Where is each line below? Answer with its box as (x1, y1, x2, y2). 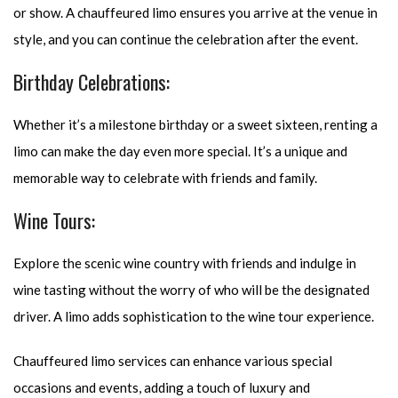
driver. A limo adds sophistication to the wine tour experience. (13, 308, 374, 324)
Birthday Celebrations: (13, 68, 170, 96)
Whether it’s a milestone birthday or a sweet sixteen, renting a (13, 116, 378, 132)
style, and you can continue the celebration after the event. (13, 31, 358, 47)
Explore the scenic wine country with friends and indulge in (13, 255, 356, 271)
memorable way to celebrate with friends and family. (13, 170, 317, 186)
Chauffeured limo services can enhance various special (13, 353, 332, 369)
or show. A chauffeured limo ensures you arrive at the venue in (13, 4, 378, 20)
